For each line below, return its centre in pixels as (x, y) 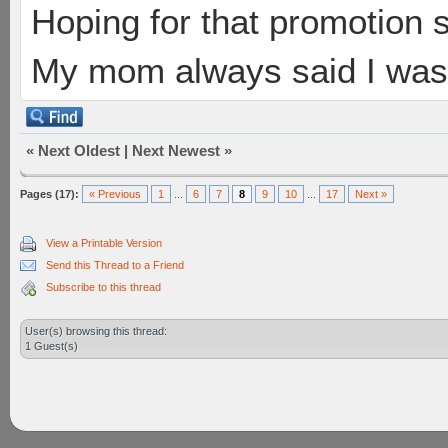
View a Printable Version (104, 243)
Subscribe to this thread (103, 287)
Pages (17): (49, 194)
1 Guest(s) (51, 346)
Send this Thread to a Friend (115, 265)
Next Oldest (79, 150)
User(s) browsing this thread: (96, 331)
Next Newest (176, 150)
